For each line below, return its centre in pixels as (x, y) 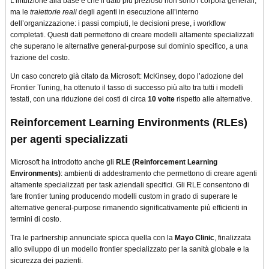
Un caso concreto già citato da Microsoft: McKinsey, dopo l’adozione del (127, 77)
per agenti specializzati (69, 139)
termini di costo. (36, 219)
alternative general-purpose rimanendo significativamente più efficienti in (129, 207)
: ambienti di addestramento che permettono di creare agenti (159, 173)
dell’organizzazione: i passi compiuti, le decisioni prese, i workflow (118, 24)
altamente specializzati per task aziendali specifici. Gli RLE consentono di (130, 185)
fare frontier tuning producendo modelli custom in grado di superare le (124, 196)
